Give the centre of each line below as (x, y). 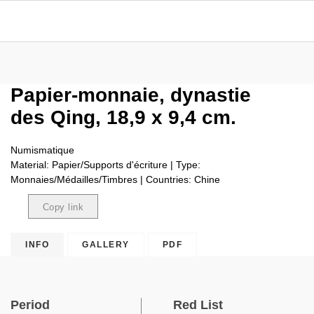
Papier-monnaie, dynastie (131, 95)
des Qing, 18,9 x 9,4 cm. (123, 117)
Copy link (63, 207)
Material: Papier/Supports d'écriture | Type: (105, 165)
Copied (57, 230)
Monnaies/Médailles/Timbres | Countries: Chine (115, 179)
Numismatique (42, 150)
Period (30, 305)
